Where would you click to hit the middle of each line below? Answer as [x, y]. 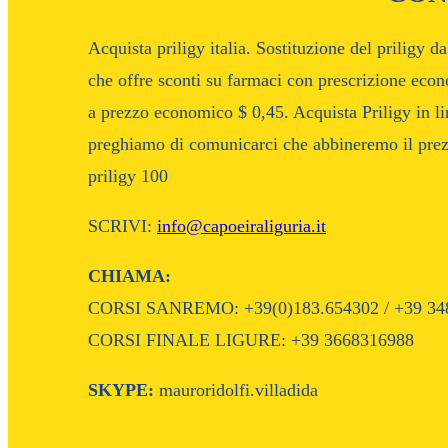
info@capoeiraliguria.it [241, 225]
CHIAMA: [129, 275]
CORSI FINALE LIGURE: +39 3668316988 [251, 339]
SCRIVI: [122, 225]
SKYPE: [121, 389]
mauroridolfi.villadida [236, 389]
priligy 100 [128, 175]
